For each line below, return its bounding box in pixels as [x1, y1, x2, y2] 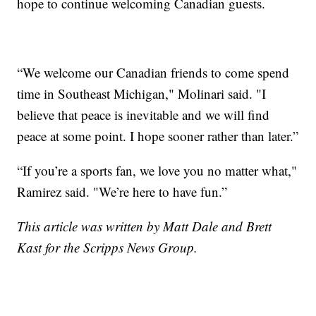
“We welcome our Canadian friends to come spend [17, 63, 290, 82]
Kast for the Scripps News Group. [17, 238, 198, 257]
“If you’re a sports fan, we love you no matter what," [17, 162, 298, 180]
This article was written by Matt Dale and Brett [17, 217, 272, 236]
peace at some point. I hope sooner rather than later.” [17, 127, 299, 145]
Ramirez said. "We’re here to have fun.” [17, 183, 228, 201]
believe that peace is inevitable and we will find [17, 106, 270, 124]
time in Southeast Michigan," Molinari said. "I [17, 85, 267, 103]
